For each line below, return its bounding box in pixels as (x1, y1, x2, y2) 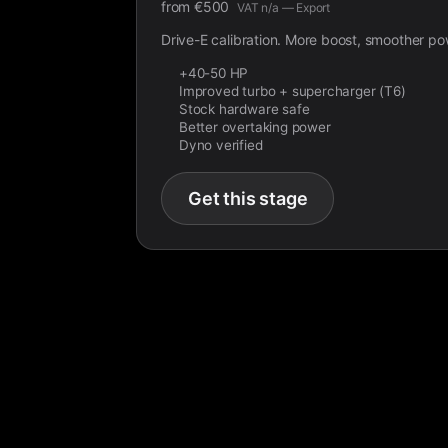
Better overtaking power (179, 119, 331, 135)
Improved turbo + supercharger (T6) (179, 83, 406, 99)
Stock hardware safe (179, 101, 310, 117)
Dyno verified (179, 137, 263, 153)
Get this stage (188, 188, 308, 209)
